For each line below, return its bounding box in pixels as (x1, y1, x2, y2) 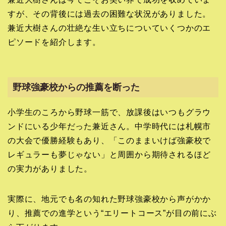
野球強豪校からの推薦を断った (13, 81, 140, 92)
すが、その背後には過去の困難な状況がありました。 (8, 10, 211, 19)
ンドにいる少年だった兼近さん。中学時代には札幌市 (8, 122, 211, 131)
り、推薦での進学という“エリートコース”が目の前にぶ (8, 208, 217, 217)
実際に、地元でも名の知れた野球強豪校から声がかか (8, 194, 211, 203)
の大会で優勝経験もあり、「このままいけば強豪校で (8, 136, 211, 145)
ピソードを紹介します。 (8, 38, 101, 47)
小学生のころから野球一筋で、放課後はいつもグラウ (8, 107, 211, 117)
